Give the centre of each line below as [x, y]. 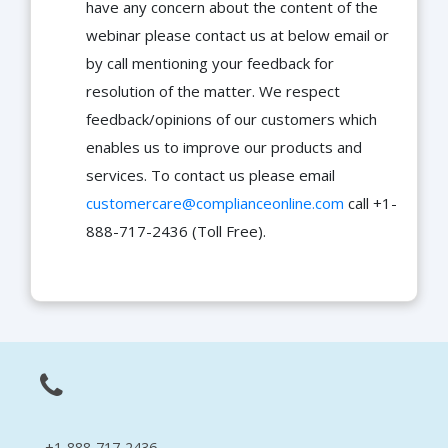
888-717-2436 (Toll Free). [176, 231]
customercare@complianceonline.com [215, 203]
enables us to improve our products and [224, 147]
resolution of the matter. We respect [213, 91]
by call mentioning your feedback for [210, 63]
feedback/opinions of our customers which [231, 119]
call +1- [370, 203]
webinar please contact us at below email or [237, 35]
